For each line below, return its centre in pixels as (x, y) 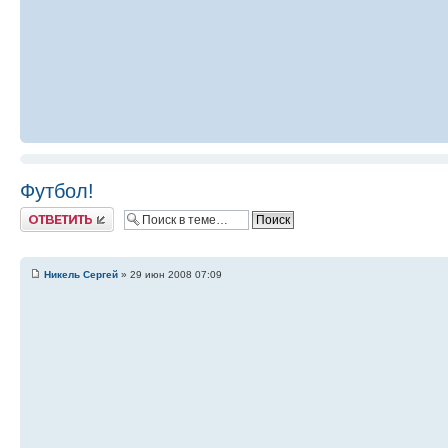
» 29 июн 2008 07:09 (170, 275)
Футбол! (57, 191)
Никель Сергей (81, 275)
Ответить (44, 213)
